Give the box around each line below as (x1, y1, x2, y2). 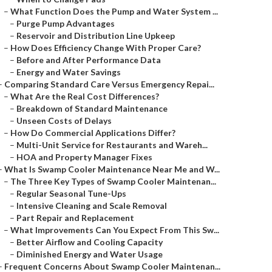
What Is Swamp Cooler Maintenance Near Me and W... (4, 164, 220, 174)
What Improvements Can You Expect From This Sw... (10, 225, 219, 235)
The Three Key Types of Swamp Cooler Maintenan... (10, 176, 216, 186)
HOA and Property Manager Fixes (16, 152, 152, 162)
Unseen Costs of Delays (16, 115, 112, 126)
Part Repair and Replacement (16, 212, 134, 223)
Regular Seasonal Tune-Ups (16, 188, 126, 199)
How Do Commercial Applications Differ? (10, 127, 175, 138)
